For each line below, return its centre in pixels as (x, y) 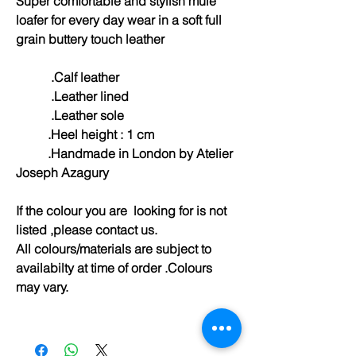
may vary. (42, 286)
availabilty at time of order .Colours (114, 267)
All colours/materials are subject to (114, 248)
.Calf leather (68, 77)
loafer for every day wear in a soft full (119, 19)
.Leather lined (72, 96)
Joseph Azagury (62, 172)
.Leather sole (70, 115)
